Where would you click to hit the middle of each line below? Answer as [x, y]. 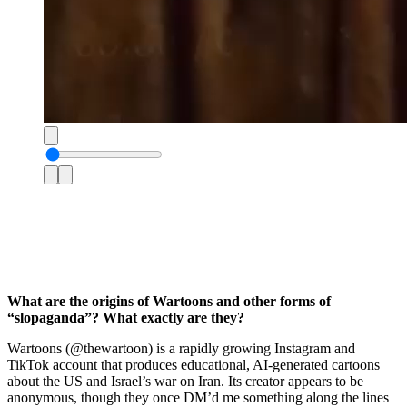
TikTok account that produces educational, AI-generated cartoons [194, 364]
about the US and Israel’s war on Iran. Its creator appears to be [185, 381]
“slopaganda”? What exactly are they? [126, 317]
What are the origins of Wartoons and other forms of [169, 301]
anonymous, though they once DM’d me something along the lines [198, 397]
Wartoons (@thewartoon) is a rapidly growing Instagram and [181, 348]
